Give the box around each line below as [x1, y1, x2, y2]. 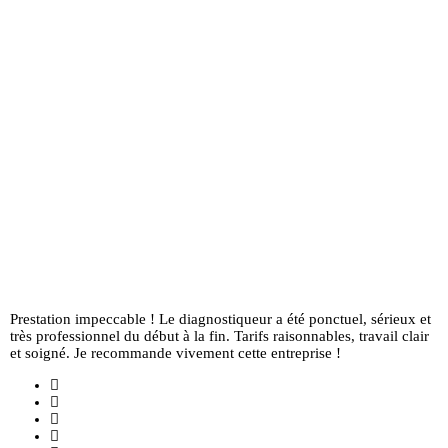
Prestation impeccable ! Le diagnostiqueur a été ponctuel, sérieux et [10, 311, 431, 328]
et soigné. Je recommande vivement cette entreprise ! [10, 345, 341, 362]
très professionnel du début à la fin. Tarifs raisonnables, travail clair [10, 328, 429, 345]
